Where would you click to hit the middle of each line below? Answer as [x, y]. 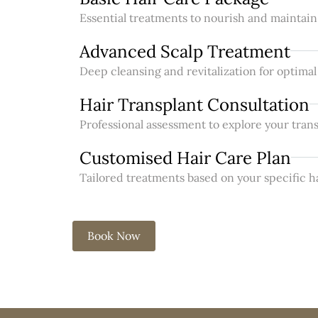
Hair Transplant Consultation [194, 105]
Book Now [114, 236]
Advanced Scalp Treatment [185, 52]
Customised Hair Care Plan [185, 158]
